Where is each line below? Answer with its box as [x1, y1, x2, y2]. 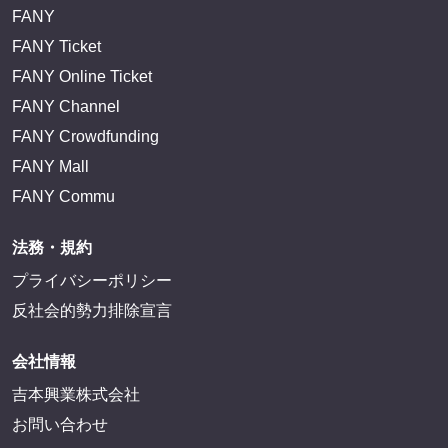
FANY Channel [12, 97, 120, 115]
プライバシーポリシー [12, 271, 172, 289]
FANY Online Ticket [12, 67, 152, 85]
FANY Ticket [12, 37, 101, 55]
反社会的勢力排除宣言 [12, 301, 172, 319]
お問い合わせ [12, 415, 108, 433]
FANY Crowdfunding [12, 127, 159, 145]
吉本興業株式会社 [12, 385, 140, 403]
